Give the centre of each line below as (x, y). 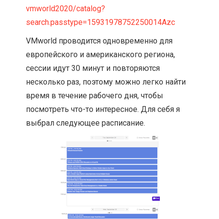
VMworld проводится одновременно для (99, 41)
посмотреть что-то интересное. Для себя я (103, 109)
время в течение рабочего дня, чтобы (95, 96)
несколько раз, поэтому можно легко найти (106, 82)
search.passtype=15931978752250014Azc (101, 22)
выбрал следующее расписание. (86, 123)
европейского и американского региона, (101, 55)
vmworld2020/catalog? (66, 9)
